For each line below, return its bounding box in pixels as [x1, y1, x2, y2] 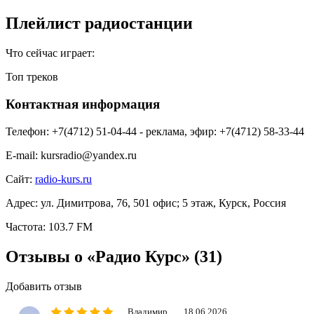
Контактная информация [6, 96, 160, 111]
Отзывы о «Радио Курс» [6, 247, 194, 266]
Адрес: [6, 196, 38, 209]
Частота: [6, 220, 46, 233]
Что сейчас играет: [6, 47, 95, 60]
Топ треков [6, 71, 58, 83]
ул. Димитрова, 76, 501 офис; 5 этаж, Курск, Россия [41, 196, 286, 209]
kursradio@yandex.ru [41, 149, 137, 161]
